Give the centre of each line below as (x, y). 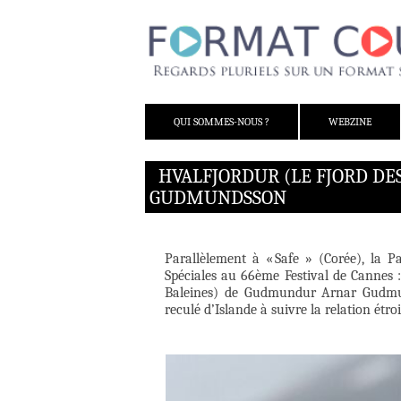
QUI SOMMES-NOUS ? (222, 122)
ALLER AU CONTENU (197, 111)
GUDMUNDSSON (218, 198)
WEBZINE (350, 122)
